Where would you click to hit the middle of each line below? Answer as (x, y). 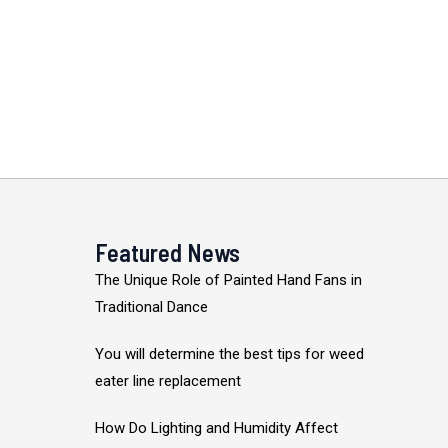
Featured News (168, 253)
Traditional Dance (152, 307)
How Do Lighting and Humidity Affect (217, 428)
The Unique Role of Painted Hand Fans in (229, 280)
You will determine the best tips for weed (230, 354)
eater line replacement (168, 381)
